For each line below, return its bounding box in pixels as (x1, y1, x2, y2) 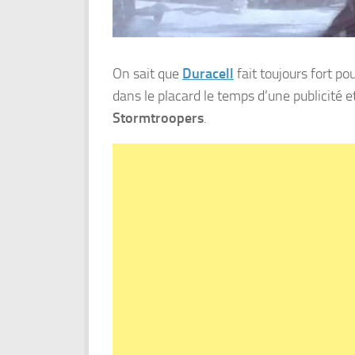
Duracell (182, 65, 234, 82)
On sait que (113, 65, 182, 82)
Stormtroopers (113, 109, 204, 127)
